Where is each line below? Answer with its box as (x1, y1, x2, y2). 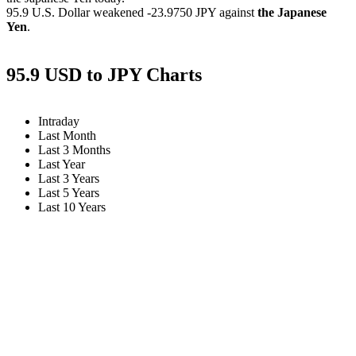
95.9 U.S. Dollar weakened (6, 5, 147, 19)
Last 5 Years (38, 185, 99, 199)
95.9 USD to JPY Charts (6, 64, 202, 85)
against (216, 5, 257, 19)
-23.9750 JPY (147, 5, 216, 19)
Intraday (38, 114, 79, 128)
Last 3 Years (38, 171, 99, 185)
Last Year (38, 157, 85, 171)
